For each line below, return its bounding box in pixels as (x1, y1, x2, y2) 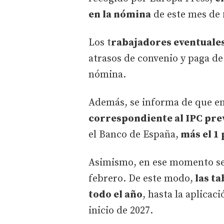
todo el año (88, 188, 142, 201)
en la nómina (88, 8, 151, 21)
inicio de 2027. (88, 204, 153, 217)
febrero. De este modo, (88, 172, 193, 185)
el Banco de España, (88, 128, 178, 141)
